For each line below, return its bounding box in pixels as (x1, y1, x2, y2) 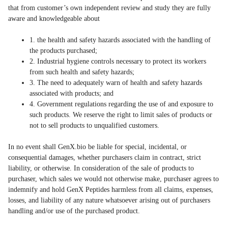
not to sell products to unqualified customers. (30, 122, 159, 130)
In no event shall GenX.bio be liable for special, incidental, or (8, 143, 187, 151)
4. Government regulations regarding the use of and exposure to (30, 100, 213, 108)
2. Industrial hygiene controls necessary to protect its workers (30, 58, 206, 66)
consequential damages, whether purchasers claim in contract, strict (8, 154, 201, 162)
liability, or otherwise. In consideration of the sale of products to (8, 164, 194, 173)
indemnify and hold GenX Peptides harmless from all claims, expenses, (8, 186, 213, 194)
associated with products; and (30, 90, 113, 98)
